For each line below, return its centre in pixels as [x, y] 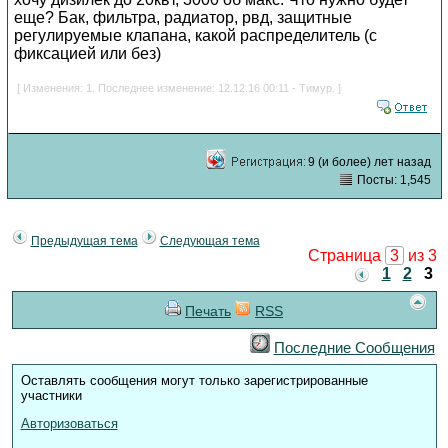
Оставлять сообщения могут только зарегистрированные [194, 380]
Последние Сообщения [354, 347]
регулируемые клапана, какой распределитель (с [195, 35]
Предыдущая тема [84, 240]
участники [51, 395]
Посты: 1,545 [392, 179]
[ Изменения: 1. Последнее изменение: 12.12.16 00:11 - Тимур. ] [178, 87]
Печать [208, 310]
